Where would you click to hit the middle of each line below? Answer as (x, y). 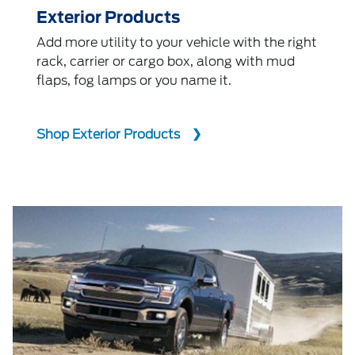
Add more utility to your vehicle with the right (177, 43)
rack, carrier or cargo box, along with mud (166, 62)
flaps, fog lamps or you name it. (134, 81)
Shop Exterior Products (108, 135)
